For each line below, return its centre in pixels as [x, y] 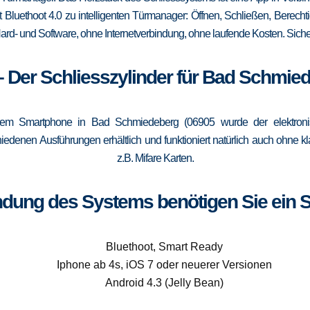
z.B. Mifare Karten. [155, 158]
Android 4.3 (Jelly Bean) [164, 283]
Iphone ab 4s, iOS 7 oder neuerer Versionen [164, 265]
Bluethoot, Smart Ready [164, 247]
